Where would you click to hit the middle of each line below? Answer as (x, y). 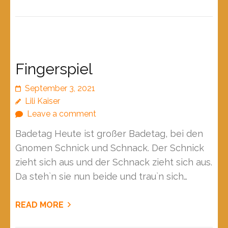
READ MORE (39, 205)
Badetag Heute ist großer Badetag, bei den (109, 134)
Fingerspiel (54, 69)
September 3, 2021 (60, 89)
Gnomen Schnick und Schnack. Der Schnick (110, 148)
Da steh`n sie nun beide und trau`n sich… (101, 177)
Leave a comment (62, 114)
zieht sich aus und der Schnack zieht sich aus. (114, 162)
